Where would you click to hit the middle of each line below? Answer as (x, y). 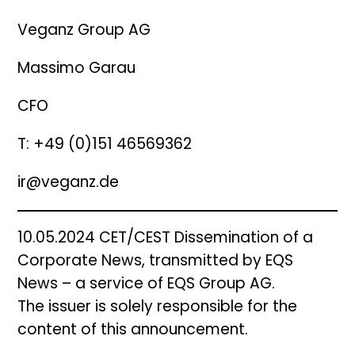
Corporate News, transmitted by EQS (156, 261)
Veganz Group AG (84, 32)
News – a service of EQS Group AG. (147, 284)
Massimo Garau (77, 70)
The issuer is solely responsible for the (158, 307)
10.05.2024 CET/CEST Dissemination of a (166, 239)
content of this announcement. (133, 330)
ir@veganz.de (69, 184)
